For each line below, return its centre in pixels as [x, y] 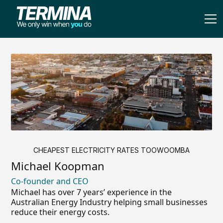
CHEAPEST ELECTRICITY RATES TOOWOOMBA [111, 150]
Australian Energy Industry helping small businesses [110, 202]
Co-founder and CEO [50, 181]
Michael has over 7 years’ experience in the [92, 192]
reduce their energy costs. [60, 212]
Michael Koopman [58, 166]
